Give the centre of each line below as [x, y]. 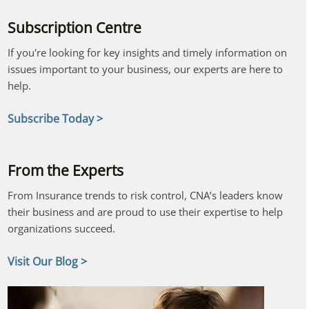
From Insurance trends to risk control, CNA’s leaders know [145, 195]
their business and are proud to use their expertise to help [145, 211]
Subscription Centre [74, 27]
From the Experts [65, 170]
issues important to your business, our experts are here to [145, 69]
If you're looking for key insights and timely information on [147, 52]
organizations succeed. [61, 228]
